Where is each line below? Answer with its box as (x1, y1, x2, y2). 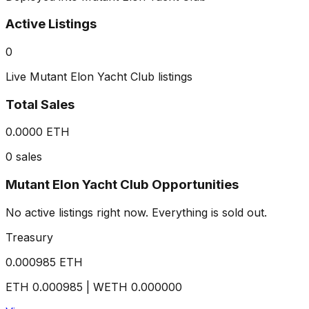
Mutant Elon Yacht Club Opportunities (6, 177, 239, 193)
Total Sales (6, 96, 74, 112)
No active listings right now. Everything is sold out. (6, 205, 267, 219)
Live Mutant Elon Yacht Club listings (6, 69, 192, 83)
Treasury (6, 230, 53, 244)
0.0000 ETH (6, 125, 70, 139)
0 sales (6, 150, 42, 164)
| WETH (83, 279, 131, 294)
